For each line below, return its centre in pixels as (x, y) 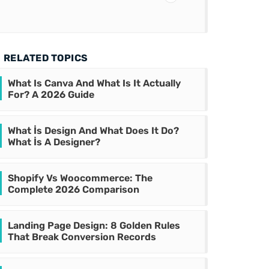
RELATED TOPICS (46, 58)
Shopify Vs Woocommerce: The (80, 178)
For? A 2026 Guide (51, 95)
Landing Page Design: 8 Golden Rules (94, 226)
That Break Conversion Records (82, 237)
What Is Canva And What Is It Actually (94, 83)
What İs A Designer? (54, 142)
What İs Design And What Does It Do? (93, 131)
